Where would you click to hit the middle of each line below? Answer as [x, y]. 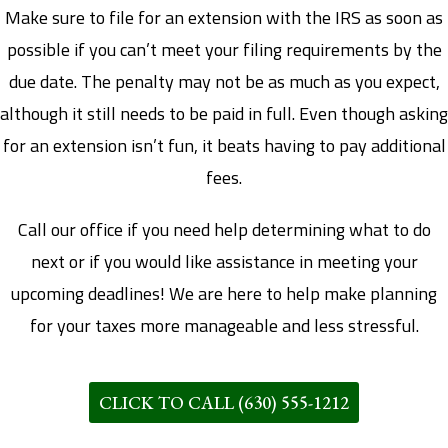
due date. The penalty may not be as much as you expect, [224, 81]
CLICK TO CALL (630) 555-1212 [224, 402]
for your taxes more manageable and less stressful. [224, 325]
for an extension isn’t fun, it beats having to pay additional [224, 145]
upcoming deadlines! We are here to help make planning [224, 293]
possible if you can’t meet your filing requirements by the [224, 49]
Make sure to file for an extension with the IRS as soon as [224, 17]
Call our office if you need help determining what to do [224, 229]
